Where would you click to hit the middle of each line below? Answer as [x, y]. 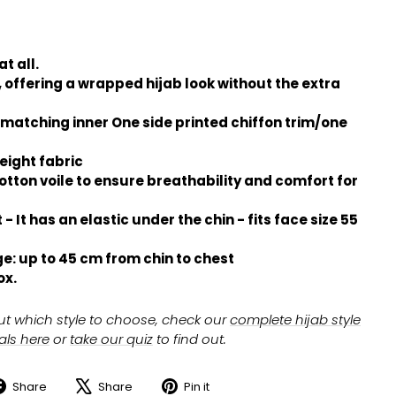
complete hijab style [295, 320]
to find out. [191, 339]
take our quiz [111, 339]
